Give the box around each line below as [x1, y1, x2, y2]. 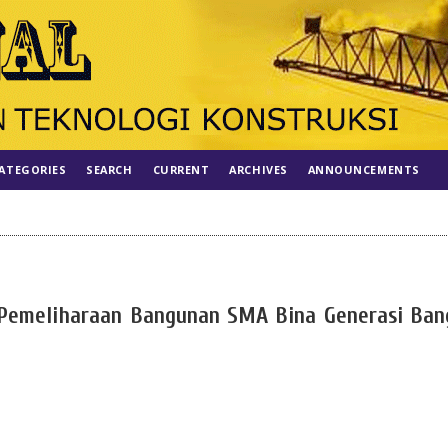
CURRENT [152, 162, 210, 177]
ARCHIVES [229, 162, 288, 177]
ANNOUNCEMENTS [307, 162, 420, 177]
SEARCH [86, 162, 133, 177]
